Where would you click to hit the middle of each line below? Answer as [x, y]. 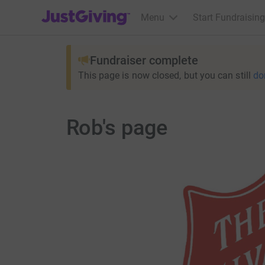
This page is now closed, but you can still [164, 75]
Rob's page [117, 128]
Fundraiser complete [144, 60]
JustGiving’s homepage [90, 10]
